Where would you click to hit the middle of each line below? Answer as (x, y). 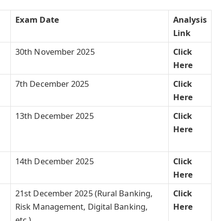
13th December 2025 (54, 115)
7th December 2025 (52, 83)
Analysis (190, 19)
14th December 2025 (54, 161)
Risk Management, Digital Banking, (81, 206)
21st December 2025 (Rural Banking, (84, 193)
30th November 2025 (55, 51)
